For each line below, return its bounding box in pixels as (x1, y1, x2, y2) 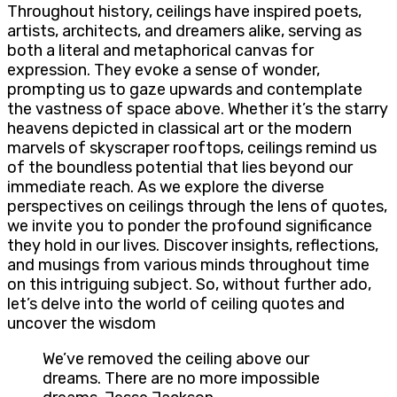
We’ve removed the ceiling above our (43, 349, 309, 370)
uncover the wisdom (7, 314, 156, 334)
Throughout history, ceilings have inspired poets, (7, 2, 362, 22)
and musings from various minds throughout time (7, 255, 370, 276)
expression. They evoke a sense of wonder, (7, 60, 320, 81)
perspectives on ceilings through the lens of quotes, (7, 197, 387, 217)
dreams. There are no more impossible (43, 369, 320, 389)
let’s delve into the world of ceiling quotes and (7, 294, 345, 315)
